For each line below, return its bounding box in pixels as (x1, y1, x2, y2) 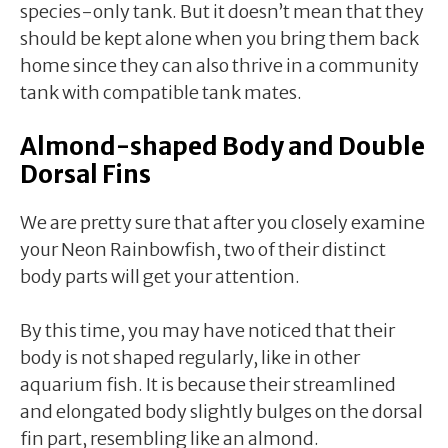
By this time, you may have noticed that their (20, 318, 395, 342)
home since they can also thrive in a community (20, 53, 419, 77)
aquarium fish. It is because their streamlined (20, 372, 396, 396)
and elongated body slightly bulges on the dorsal (20, 399, 423, 423)
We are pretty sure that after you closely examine (20, 210, 425, 234)
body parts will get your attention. (20, 264, 300, 288)
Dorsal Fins (20, 158, 151, 190)
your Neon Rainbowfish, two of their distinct (20, 237, 386, 261)
